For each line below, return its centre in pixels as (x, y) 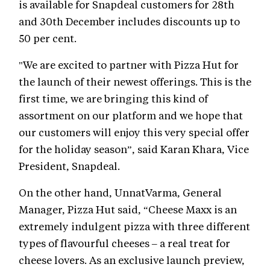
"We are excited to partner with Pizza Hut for (129, 65)
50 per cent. (48, 38)
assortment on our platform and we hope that (131, 115)
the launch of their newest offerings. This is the (135, 82)
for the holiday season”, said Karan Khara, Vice (134, 149)
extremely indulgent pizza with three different (134, 226)
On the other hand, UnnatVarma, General (120, 193)
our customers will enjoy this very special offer (134, 132)
